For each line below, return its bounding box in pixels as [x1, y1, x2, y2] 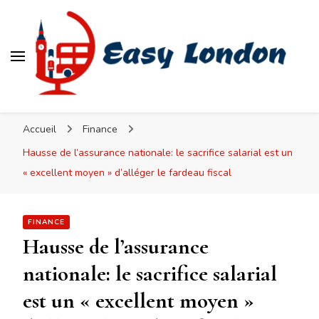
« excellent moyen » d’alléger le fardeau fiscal [23, 166, 231, 180]
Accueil [23, 122, 56, 137]
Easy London [33, 95, 164, 128]
